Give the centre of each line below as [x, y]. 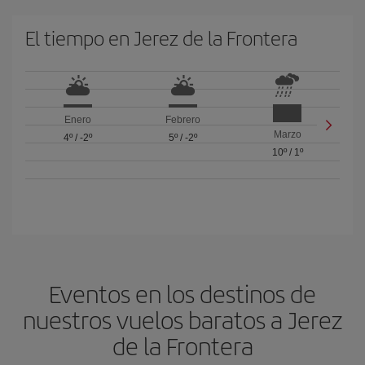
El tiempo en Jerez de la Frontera [161, 37]
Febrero [182, 120]
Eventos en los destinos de [182, 293]
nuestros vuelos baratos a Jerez [182, 319]
